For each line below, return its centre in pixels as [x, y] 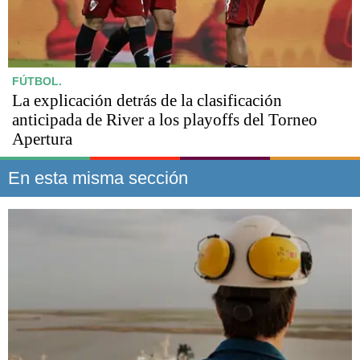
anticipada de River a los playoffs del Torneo [165, 119]
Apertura [42, 139]
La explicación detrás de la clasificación [147, 100]
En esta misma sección [98, 178]
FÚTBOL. [37, 81]
